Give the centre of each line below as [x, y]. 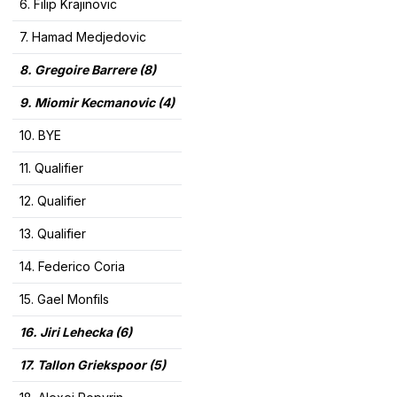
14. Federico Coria [72, 267]
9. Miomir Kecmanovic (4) [97, 103]
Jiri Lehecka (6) [86, 332]
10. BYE [40, 136]
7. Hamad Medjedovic [83, 37]
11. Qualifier [51, 168]
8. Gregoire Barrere [78, 70]
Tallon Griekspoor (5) [101, 365]
